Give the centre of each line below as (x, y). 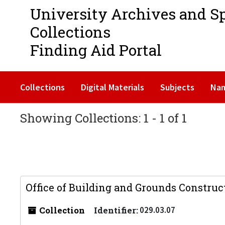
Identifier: (116, 210)
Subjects (177, 87)
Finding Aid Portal (96, 50)
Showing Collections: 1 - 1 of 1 (103, 118)
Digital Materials (113, 87)
